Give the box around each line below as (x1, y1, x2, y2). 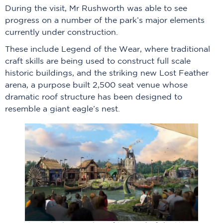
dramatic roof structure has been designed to (5, 94, 182, 102)
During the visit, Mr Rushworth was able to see (5, 5, 187, 13)
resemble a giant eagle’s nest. (5, 106, 120, 113)
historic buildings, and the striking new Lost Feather (5, 70, 209, 78)
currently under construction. (5, 29, 123, 37)
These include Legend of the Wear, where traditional (5, 46, 210, 54)
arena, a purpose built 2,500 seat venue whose (5, 82, 188, 90)
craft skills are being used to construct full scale (5, 58, 191, 66)
